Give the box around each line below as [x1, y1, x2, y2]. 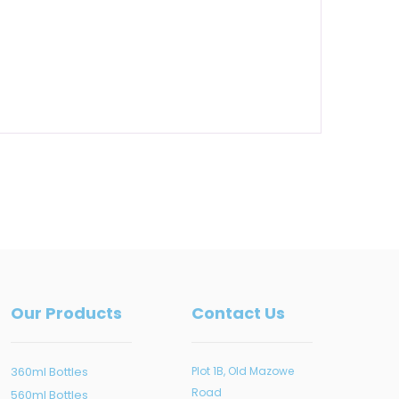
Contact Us [191, 301, 285, 324]
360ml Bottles [11, 362, 89, 380]
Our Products [11, 301, 123, 324]
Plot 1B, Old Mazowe [191, 362, 294, 379]
